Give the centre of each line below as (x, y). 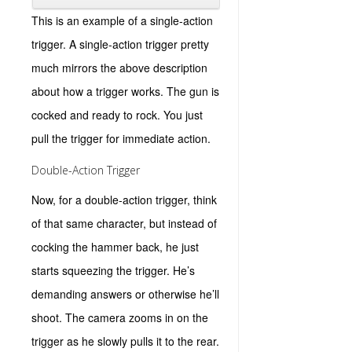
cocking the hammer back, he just (115, 247)
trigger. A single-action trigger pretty (120, 44)
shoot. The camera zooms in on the (120, 317)
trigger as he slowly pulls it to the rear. (125, 341)
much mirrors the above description (119, 68)
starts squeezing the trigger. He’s (113, 270)
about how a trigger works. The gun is (125, 91)
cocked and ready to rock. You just (117, 115)
